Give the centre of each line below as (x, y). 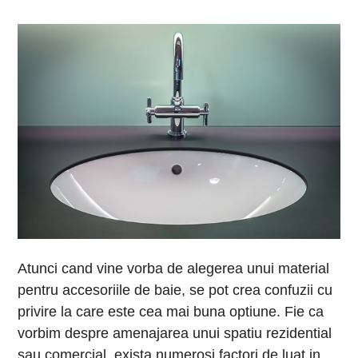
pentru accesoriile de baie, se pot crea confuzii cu (175, 290)
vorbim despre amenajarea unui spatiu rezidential (175, 333)
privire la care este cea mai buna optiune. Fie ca (171, 311)
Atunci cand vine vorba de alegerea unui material (174, 268)
